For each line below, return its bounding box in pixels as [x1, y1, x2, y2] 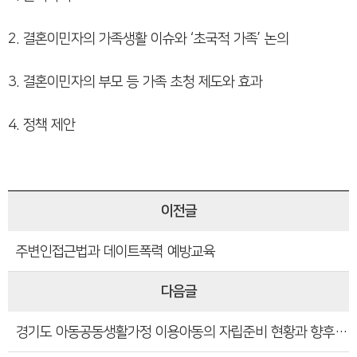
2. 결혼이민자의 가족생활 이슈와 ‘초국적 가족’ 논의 [8, 31, 288, 47]
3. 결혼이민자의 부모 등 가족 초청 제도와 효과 [8, 74, 262, 90]
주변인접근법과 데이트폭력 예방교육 [16, 244, 215, 260]
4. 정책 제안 [8, 117, 75, 133]
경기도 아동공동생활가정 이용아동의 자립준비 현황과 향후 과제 [335, 324, 348, 340]
